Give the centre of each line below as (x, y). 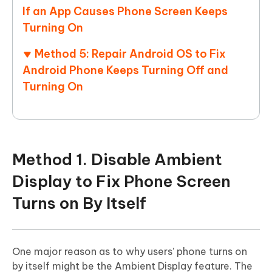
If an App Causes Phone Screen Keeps (125, 12)
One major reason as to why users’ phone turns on (130, 252)
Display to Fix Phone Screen (121, 182)
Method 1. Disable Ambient (117, 160)
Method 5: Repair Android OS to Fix (130, 54)
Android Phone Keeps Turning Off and (125, 70)
